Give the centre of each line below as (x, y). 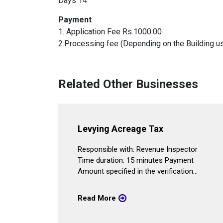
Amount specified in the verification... (137, 171)
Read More (97, 198)
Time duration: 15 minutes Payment (135, 160)
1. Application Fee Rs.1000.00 (110, 32)
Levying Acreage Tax (120, 129)
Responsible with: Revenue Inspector (137, 149)
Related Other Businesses (128, 84)
